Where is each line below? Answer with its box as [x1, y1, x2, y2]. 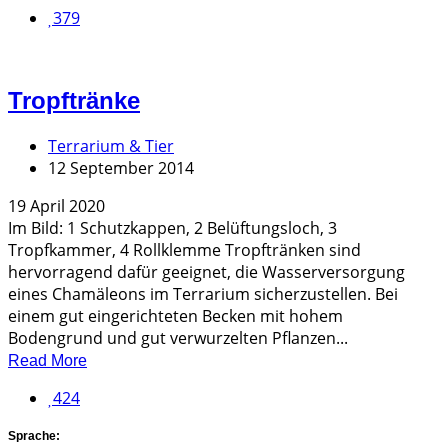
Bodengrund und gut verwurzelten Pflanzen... [8, 327, 348, 350]
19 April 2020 [8, 195, 105, 218]
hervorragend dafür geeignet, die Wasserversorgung [8, 261, 405, 284]
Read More [8, 352, 87, 370]
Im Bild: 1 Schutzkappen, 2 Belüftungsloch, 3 [8, 217, 337, 240]
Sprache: [8, 429, 60, 444]
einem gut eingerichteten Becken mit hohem [8, 305, 343, 328]
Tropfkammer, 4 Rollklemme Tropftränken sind [8, 239, 361, 262]
